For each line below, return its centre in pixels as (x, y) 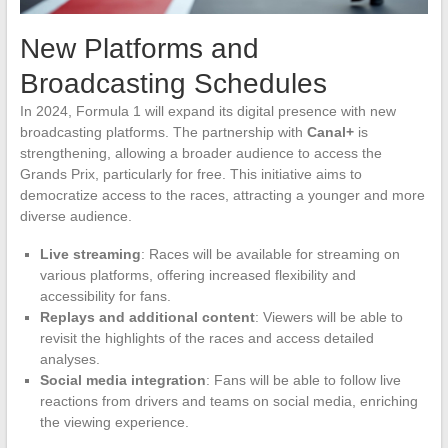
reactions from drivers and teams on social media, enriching (228, 401)
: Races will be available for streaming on (270, 254)
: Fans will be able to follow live (303, 380)
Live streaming (90, 254)
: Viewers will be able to (328, 317)
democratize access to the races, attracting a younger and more (222, 195)
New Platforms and (139, 49)
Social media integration (122, 380)
